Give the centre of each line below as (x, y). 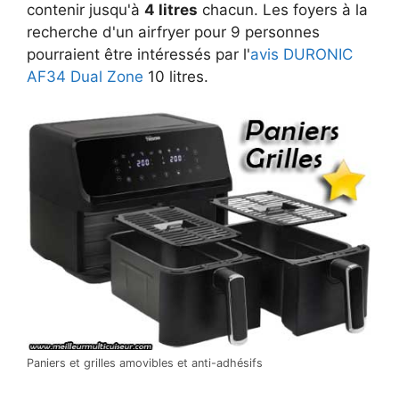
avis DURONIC (301, 55)
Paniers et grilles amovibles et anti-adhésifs (145, 363)
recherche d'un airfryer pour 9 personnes (173, 33)
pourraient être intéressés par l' (138, 55)
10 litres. (176, 77)
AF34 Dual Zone (85, 77)
